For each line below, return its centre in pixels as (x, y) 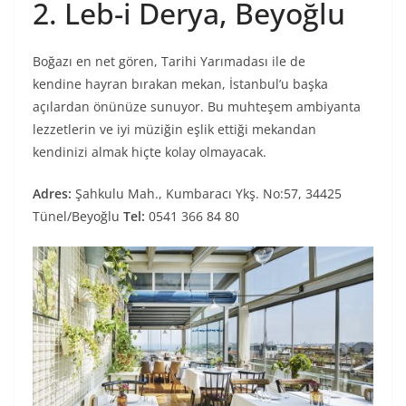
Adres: (54, 194)
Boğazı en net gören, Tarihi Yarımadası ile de (169, 62)
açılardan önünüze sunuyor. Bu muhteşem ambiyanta (197, 107)
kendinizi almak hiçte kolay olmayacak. (150, 152)
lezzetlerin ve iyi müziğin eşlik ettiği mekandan (174, 130)
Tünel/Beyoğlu (78, 217)
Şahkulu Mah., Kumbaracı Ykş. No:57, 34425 (208, 194)
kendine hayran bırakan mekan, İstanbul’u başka (180, 84)
